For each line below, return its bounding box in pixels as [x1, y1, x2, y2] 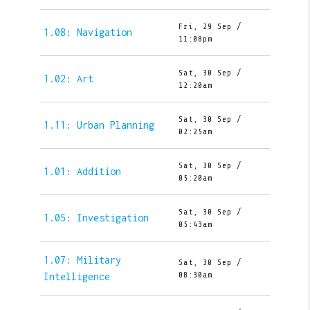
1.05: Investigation [43, 212, 149, 224]
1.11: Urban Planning [43, 119, 154, 131]
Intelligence [43, 271, 110, 283]
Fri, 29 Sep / [178, 21, 241, 32]
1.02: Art [43, 73, 93, 85]
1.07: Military [43, 254, 121, 266]
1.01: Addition [43, 165, 121, 178]
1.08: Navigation [43, 26, 132, 39]
